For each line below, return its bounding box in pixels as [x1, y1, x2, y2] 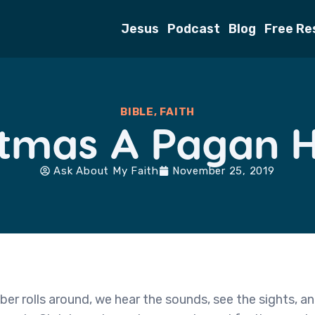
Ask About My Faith [53, 165, 159, 177]
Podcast [167, 21, 220, 37]
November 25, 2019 [172, 165, 275, 177]
